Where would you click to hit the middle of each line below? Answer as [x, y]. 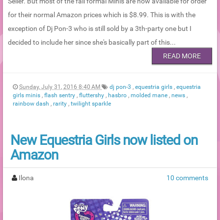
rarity [61, 103]
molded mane [150, 95]
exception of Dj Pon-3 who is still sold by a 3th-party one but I [100, 28]
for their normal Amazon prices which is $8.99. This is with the [102, 14]
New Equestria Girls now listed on [104, 140]
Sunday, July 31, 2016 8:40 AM [60, 87]
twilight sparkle [91, 103]
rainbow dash [32, 103]
